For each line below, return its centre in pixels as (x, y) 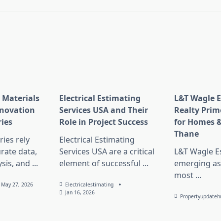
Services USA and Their (103, 110)
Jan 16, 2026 (80, 193)
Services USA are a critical (107, 152)
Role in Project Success (103, 122)
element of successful (100, 164)
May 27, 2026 (17, 185)
